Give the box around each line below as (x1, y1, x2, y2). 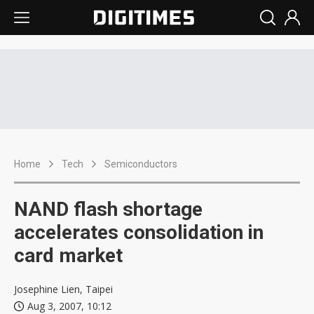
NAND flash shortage (14, 198, 203, 221)
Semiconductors (104, 158, 177, 170)
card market (14, 244, 123, 267)
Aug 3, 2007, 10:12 (27, 299, 111, 313)
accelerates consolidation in (14, 221, 264, 244)
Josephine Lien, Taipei (14, 282, 113, 296)
